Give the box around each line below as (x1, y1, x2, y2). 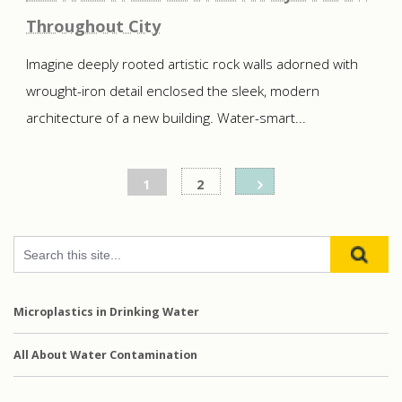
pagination (13, 189, 131, 220)
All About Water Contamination (13, 347, 197, 363)
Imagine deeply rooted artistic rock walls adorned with (26, 55, 358, 74)
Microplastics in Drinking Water (13, 304, 199, 320)
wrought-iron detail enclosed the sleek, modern (26, 82, 319, 101)
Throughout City (26, 15, 161, 38)
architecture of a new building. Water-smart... (26, 109, 306, 128)
